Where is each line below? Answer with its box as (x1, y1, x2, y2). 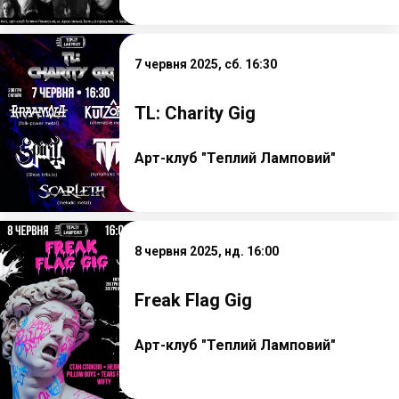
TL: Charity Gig (134, 102, 256, 124)
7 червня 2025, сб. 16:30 (134, 56, 278, 71)
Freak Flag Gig (134, 289, 253, 311)
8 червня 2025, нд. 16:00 (134, 243, 280, 258)
